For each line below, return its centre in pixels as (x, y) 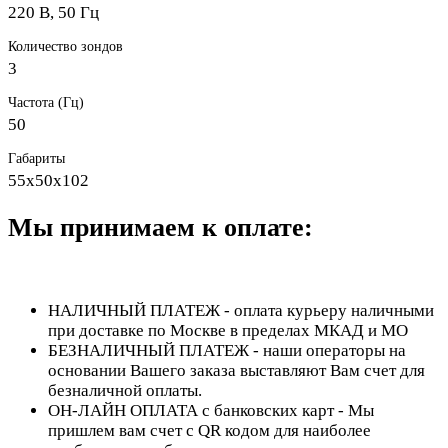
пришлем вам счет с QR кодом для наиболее (209, 431)
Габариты (36, 158)
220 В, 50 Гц (53, 12)
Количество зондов (65, 46)
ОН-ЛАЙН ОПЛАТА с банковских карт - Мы (211, 411)
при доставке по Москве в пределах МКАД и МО (228, 331)
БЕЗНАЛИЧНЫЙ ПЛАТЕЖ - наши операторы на (227, 351)
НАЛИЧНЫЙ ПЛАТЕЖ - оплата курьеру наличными (241, 311)
